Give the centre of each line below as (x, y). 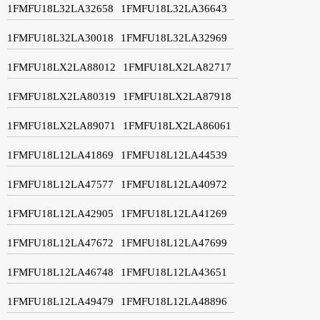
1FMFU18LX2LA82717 (177, 67)
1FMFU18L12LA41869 (60, 155)
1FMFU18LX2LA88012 (61, 67)
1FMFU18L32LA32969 (174, 37)
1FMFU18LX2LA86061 (177, 125)
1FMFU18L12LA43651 (174, 272)
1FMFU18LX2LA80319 (61, 96)
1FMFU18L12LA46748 (60, 272)
